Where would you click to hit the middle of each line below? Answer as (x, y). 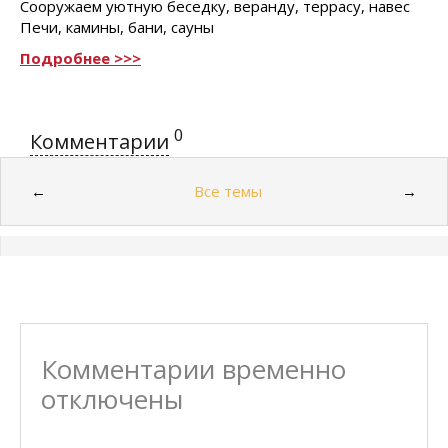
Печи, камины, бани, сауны (121, 27)
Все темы (228, 190)
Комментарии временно (193, 368)
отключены (112, 398)
